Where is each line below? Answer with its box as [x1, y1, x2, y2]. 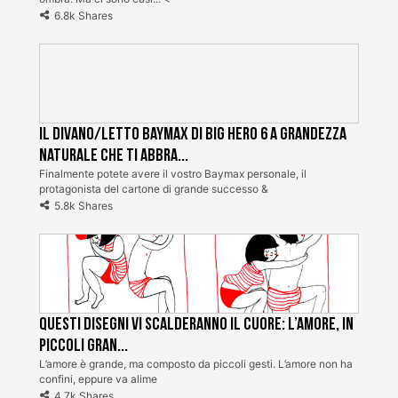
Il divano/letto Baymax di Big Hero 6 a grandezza [39, 123, 346, 145]
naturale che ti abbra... [39, 144, 188, 166]
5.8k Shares [54, 198, 113, 212]
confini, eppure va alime [39, 371, 157, 386]
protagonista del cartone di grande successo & [39, 181, 268, 195]
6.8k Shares [54, 8, 113, 22]
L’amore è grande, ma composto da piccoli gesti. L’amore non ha [39, 356, 353, 370]
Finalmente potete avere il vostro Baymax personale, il [39, 166, 306, 180]
